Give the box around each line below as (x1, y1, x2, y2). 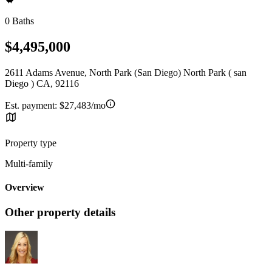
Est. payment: (5, 100, 59, 110)
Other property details (5, 206, 115, 219)
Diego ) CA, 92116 (5, 78, 79, 89)
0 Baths (5, 16, 34, 26)
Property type (5, 137, 56, 148)
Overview (5, 182, 44, 193)
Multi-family (5, 158, 53, 169)
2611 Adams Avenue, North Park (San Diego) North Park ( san (5, 67, 246, 78)
